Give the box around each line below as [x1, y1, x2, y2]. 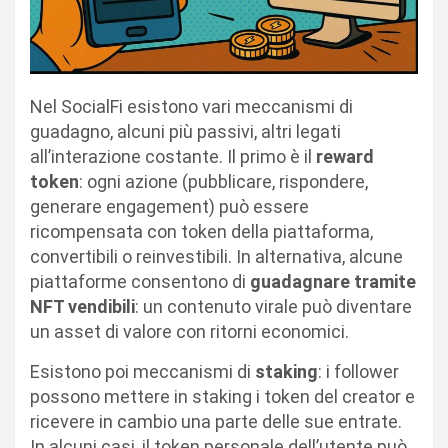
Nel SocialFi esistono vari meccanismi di [30, 96, 353, 118]
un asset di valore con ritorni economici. [30, 321, 349, 343]
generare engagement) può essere [30, 196, 309, 218]
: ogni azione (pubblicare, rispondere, [79, 171, 368, 193]
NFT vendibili [30, 296, 135, 318]
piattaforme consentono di [30, 271, 250, 293]
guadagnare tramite [250, 271, 416, 293]
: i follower [318, 361, 399, 383]
